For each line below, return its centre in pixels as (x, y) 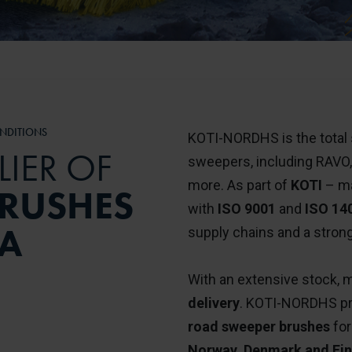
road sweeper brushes (259, 326)
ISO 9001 (247, 209)
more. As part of (239, 185)
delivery (214, 303)
